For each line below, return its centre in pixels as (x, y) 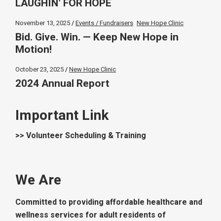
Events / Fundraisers (105, 23)
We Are (38, 180)
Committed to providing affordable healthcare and (109, 202)
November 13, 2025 (43, 23)
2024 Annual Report (63, 83)
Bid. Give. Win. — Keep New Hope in (97, 37)
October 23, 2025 (40, 69)
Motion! (34, 49)
